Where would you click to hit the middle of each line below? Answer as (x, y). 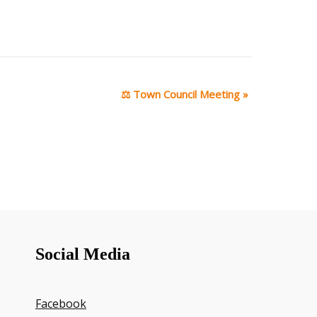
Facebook (60, 304)
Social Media (82, 254)
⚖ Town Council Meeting (182, 94)
